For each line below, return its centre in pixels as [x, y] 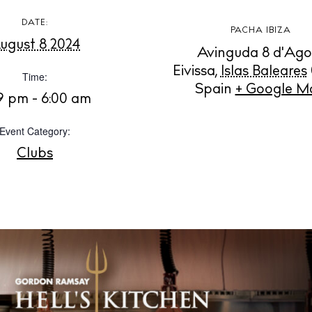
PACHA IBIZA [260, 31]
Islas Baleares [264, 72]
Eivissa [194, 72]
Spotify [158, 37]
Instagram [107, 37]
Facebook [207, 37]
